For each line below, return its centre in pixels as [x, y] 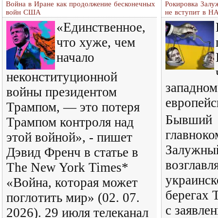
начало [75, 57]
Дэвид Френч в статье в [72, 152]
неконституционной [62, 77]
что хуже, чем [96, 42]
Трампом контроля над [70, 122]
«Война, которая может [72, 182]
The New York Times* [67, 167]
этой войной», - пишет [69, 137]
